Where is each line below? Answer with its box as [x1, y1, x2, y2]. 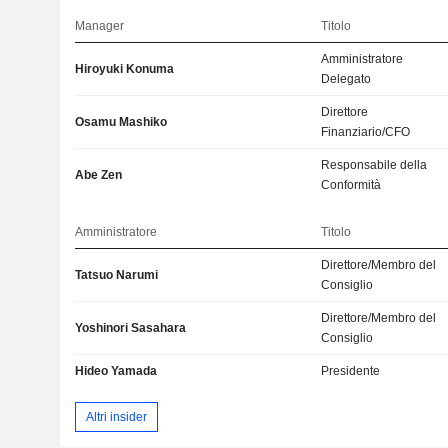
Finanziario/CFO [321, 125, 411, 140]
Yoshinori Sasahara [74, 321, 186, 336]
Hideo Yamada [74, 364, 157, 379]
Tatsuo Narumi [74, 268, 158, 283]
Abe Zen [74, 168, 122, 183]
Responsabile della [321, 158, 428, 173]
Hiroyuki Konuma [74, 62, 174, 77]
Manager [74, 19, 124, 34]
